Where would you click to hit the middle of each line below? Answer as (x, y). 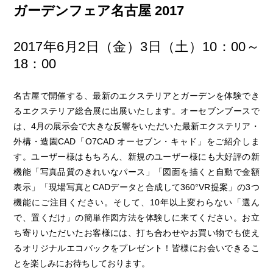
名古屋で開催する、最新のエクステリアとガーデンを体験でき (136, 96)
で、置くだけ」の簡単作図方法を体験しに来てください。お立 (136, 218)
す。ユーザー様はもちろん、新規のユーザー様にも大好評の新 (136, 157)
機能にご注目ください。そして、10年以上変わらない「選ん (136, 202)
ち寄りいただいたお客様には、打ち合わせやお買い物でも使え (136, 233)
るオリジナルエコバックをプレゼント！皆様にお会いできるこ (136, 248)
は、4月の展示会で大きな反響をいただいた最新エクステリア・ (136, 126)
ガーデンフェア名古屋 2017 (99, 11)
